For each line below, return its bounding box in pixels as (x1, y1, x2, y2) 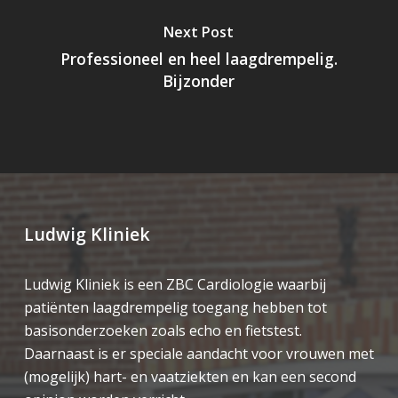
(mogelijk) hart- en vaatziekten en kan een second (23, 367, 356, 386)
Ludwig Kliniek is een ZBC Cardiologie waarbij (23, 275, 326, 294)
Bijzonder (163, 70, 235, 92)
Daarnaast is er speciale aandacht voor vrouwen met (23, 344, 374, 363)
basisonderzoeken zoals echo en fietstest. (23, 321, 302, 340)
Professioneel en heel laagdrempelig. (60, 48, 338, 69)
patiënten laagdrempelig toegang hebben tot (23, 298, 327, 317)
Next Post (163, 22, 235, 42)
